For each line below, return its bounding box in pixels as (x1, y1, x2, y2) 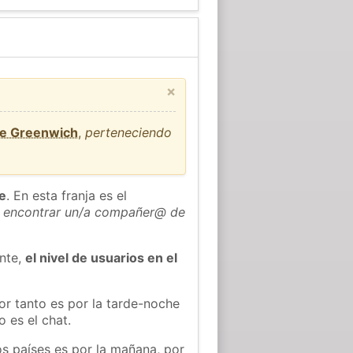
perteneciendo (85, 124, 173, 140)
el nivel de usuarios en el (25, 249, 178, 266)
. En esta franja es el (6, 187, 128, 203)
